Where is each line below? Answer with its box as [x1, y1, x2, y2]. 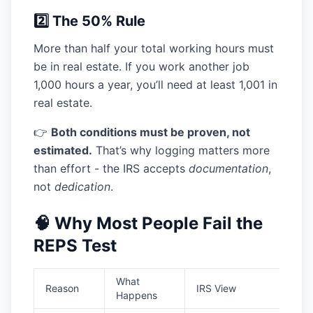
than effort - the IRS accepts [34, 161, 189, 175]
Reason [45, 282, 79, 294]
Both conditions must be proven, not [51, 125, 250, 139]
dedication [54, 180, 110, 194]
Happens [116, 289, 157, 301]
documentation [189, 161, 268, 175]
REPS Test [34, 235, 117, 256]
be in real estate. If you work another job [34, 59, 249, 73]
